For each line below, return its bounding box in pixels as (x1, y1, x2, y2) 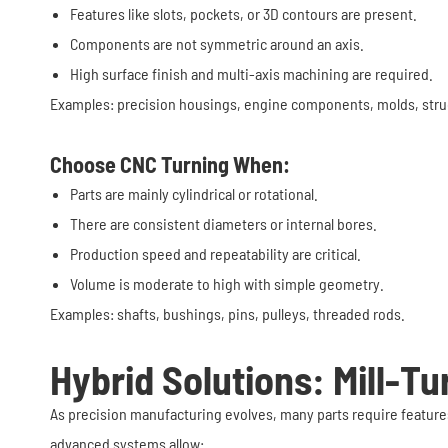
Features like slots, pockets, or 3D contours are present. (70, 4, 417, 23)
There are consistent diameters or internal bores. (70, 214, 377, 233)
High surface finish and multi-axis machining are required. (70, 64, 433, 83)
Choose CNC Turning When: (50, 151, 290, 177)
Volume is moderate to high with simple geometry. (70, 274, 384, 293)
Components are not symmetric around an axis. (70, 34, 364, 53)
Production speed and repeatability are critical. (70, 244, 361, 263)
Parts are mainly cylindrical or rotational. (70, 184, 318, 203)
